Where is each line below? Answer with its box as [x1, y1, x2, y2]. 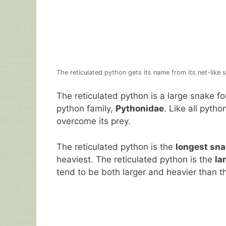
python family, [56, 103, 116, 114]
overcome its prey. [56, 116, 131, 127]
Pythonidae [116, 103, 164, 114]
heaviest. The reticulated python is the [56, 154, 215, 164]
